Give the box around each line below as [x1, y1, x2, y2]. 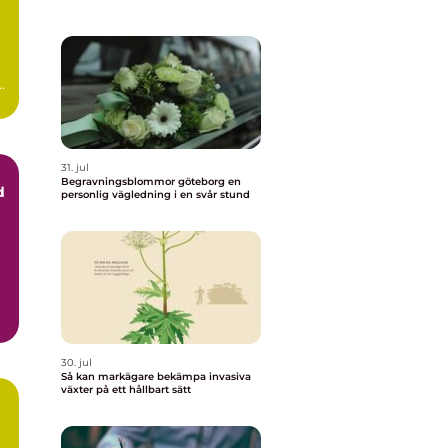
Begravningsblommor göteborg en [61, 175, 228, 188]
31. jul [61, 161, 89, 174]
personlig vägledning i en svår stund [61, 188, 250, 201]
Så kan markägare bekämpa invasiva [61, 370, 251, 383]
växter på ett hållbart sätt [61, 383, 191, 396]
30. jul [61, 356, 92, 369]
